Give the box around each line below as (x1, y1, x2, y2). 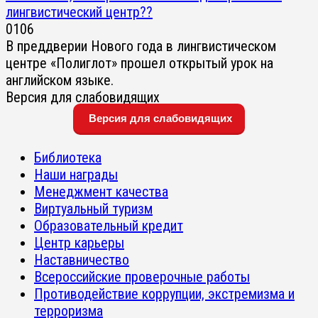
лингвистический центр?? (6, 3, 153, 21)
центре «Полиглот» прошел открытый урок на (6, 54, 273, 72)
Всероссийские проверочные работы (34, 268, 250, 285)
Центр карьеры (34, 234, 124, 251)
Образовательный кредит (34, 216, 183, 234)
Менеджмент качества (34, 182, 168, 200)
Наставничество (34, 251, 129, 268)
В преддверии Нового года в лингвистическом (6, 37, 276, 55)
